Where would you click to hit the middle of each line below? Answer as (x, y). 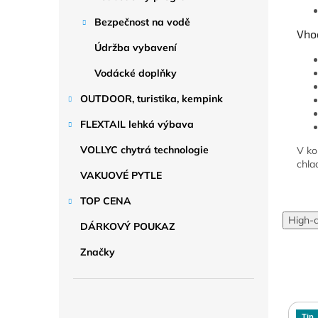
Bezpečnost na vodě (142, 22)
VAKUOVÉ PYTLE (121, 175)
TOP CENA (106, 201)
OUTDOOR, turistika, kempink (152, 99)
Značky (98, 252)
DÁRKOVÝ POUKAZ (128, 226)
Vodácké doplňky (136, 73)
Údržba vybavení (136, 48)
